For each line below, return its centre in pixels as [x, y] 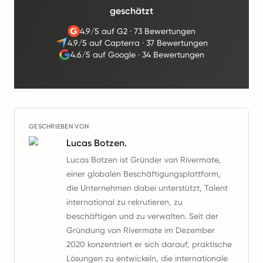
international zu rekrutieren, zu [124, 202]
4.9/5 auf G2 [103, 31]
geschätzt [131, 11]
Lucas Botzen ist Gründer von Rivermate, [144, 160]
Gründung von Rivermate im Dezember [141, 230]
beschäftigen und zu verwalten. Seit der [142, 216]
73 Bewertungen [164, 31]
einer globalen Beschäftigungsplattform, [144, 174]
